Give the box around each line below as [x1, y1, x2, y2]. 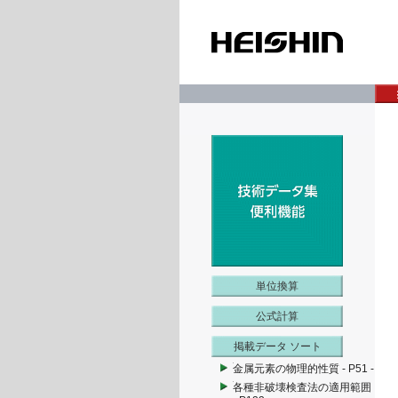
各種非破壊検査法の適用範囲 [233, 381, 371, 394]
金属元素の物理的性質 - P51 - [233, 362, 374, 375]
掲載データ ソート [233, 340, 322, 353]
